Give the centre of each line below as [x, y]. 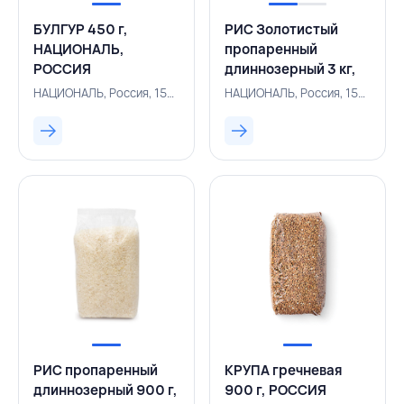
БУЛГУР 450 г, [81, 29]
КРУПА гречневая [283, 370]
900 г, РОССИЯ [275, 390]
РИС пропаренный [96, 370]
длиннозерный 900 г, [106, 390]
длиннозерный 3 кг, [290, 69]
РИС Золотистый [281, 29]
